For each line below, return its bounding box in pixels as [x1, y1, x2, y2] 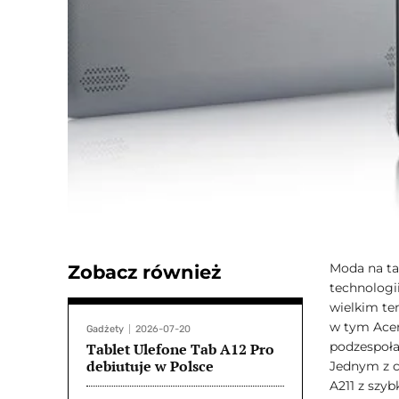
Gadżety [86, 323, 124, 335]
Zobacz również [68, 261, 221, 283]
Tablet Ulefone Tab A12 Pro [86, 339, 274, 359]
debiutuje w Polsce [86, 356, 214, 376]
